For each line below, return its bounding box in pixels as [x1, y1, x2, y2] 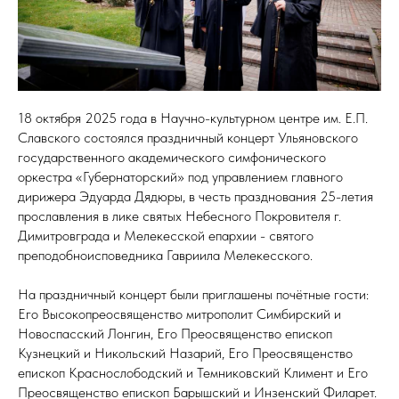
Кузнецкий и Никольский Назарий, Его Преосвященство [18, 345, 353, 362]
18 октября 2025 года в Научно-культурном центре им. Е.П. [18, 110, 368, 127]
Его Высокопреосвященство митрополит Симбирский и [18, 305, 341, 323]
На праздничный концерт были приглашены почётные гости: [18, 286, 369, 304]
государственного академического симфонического [18, 149, 326, 167]
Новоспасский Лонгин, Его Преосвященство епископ [18, 325, 332, 343]
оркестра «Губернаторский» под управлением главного [18, 168, 343, 186]
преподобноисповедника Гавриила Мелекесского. [18, 247, 313, 265]
